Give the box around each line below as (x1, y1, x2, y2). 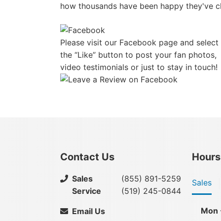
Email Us (72, 206, 105, 216)
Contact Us (60, 150, 114, 163)
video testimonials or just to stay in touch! (60, 62, 218, 72)
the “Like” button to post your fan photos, (60, 49, 217, 60)
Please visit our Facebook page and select (60, 37, 219, 47)
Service (72, 185, 101, 196)
